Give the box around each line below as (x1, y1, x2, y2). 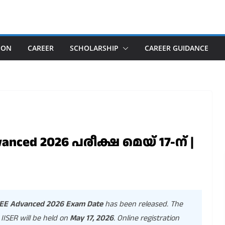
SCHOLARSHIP (70, 43, 119, 53)
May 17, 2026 (70, 212, 114, 224)
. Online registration (114, 212, 179, 224)
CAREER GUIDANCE (145, 43, 208, 53)
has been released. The (103, 198, 183, 210)
